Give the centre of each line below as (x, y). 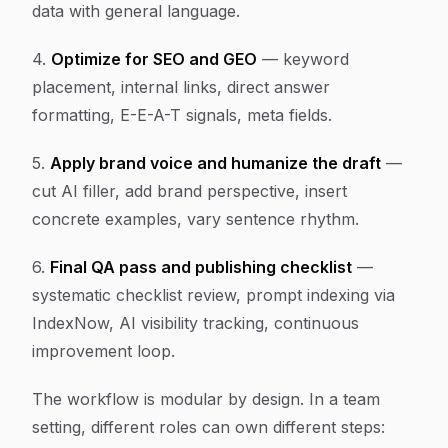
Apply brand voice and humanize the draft (215, 163)
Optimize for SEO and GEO (154, 59)
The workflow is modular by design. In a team (206, 399)
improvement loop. (103, 351)
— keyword (303, 59)
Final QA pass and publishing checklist (201, 267)
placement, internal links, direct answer (181, 87)
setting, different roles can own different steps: (208, 427)
